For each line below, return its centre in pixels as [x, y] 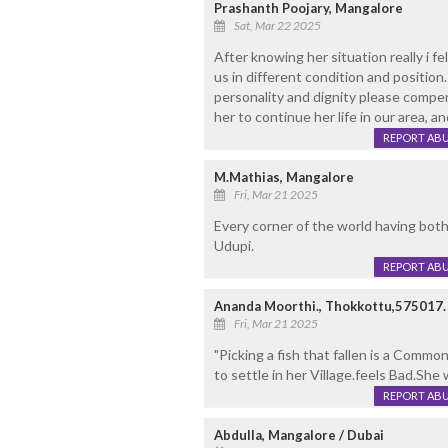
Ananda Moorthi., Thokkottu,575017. [329, 306]
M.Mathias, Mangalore [283, 177]
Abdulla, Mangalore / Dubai [298, 435]
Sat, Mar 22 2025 [277, 26]
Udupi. [233, 246]
